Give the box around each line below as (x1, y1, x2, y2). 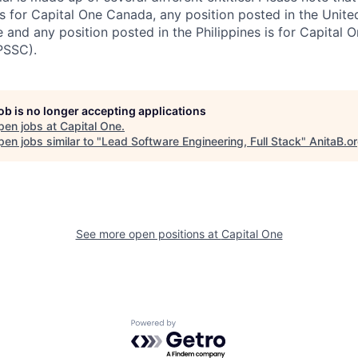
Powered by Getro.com (130, 319, 271, 336)
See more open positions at (75, 227, 221, 241)
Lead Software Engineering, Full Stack (101, 134, 301, 148)
